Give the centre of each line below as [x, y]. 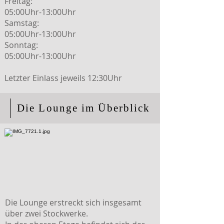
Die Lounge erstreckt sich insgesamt [73, 202]
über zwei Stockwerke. [46, 213]
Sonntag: [21, 45]
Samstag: [22, 23]
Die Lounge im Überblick [84, 108]
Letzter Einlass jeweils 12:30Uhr [63, 78]
